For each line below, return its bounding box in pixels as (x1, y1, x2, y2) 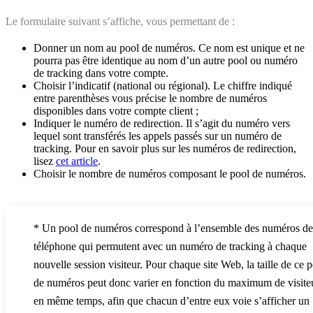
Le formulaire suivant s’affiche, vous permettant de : (6, 15, 235, 27)
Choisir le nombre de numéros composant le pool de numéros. (34, 167, 306, 180)
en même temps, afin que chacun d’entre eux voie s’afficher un (34, 294, 310, 307)
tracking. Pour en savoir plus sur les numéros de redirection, (34, 142, 296, 154)
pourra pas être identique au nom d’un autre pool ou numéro (34, 54, 298, 66)
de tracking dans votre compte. (34, 66, 168, 79)
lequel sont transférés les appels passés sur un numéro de (34, 129, 282, 142)
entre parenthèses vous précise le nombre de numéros (34, 92, 267, 104)
